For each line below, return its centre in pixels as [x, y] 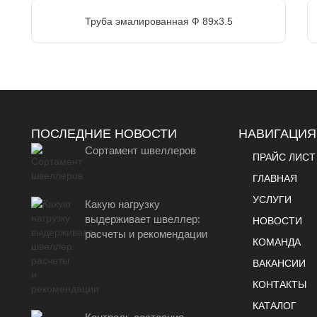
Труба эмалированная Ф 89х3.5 [158, 21]
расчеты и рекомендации [146, 234]
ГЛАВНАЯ [275, 178]
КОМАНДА [276, 242]
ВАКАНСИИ [279, 263]
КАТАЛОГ [274, 305]
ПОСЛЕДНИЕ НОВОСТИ [104, 133]
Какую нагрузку [122, 204]
